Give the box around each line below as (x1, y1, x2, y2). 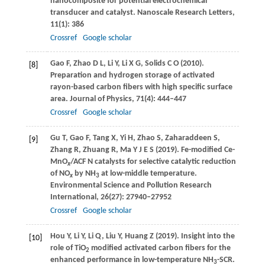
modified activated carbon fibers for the (89, 243, 231, 253)
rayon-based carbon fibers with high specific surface (50, 82, 232, 92)
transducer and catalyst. (50, 8, 135, 17)
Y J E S (131, 145, 154, 154)
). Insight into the (174, 231, 235, 241)
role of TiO (50, 243, 86, 253)
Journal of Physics (67, 94, 132, 104)
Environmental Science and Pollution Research (50, 180, 212, 190)
